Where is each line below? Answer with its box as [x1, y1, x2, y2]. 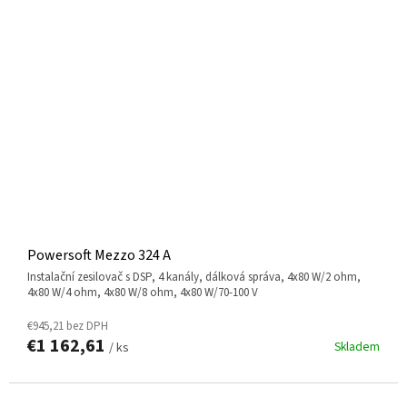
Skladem [334, 338, 380, 356]
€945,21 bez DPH [27, 318, 108, 335]
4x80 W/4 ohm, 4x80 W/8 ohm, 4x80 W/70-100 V [27, 284, 258, 302]
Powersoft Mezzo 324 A [27, 245, 171, 266]
